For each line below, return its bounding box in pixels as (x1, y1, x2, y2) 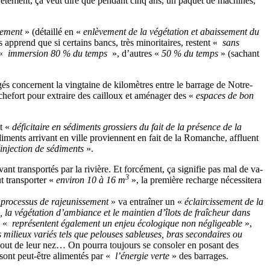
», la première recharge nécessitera (129, 174, 262, 185)
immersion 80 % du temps (5, 48, 110, 58)
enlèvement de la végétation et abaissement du (83, 26, 259, 37)
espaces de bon (196, 90, 254, 101)
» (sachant (218, 48, 259, 58)
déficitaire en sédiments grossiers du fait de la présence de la (12, 121, 242, 132)
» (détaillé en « (22, 26, 83, 37)
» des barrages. (169, 250, 228, 261)
